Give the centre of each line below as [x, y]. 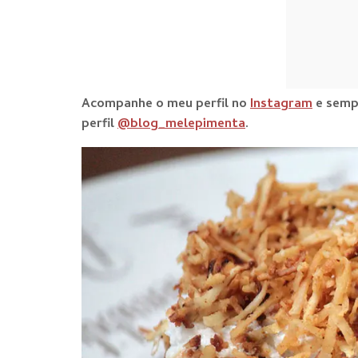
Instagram [281, 105]
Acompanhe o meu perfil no [166, 105]
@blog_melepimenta [181, 125]
